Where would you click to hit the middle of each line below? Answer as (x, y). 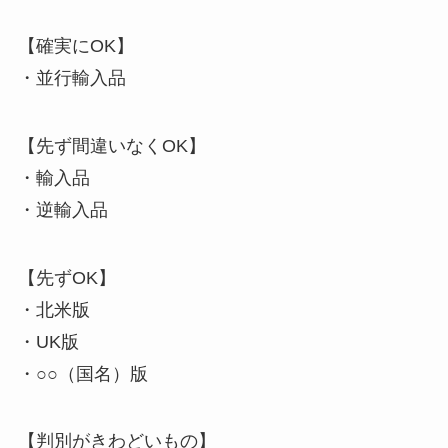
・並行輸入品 (71, 77)
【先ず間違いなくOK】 (111, 145)
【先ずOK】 (66, 277)
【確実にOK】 (75, 45)
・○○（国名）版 (82, 373)
